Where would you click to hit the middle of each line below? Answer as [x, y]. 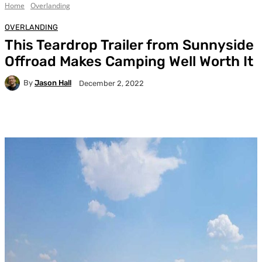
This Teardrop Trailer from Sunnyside [129, 45]
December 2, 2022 [111, 83]
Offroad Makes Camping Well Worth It [129, 61]
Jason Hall [53, 83]
